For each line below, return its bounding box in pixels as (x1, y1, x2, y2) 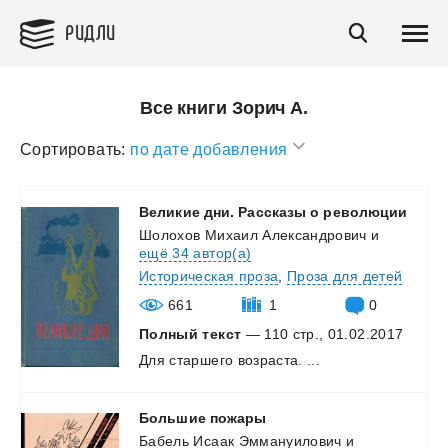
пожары (209, 409, 267, 426)
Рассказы (238, 203, 307, 220)
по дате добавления (130, 140, 292, 158)
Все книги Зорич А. (139, 98, 309, 118)
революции (323, 203, 408, 220)
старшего (169, 351, 234, 368)
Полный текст (139, 325, 242, 342)
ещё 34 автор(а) (139, 244, 252, 261)
